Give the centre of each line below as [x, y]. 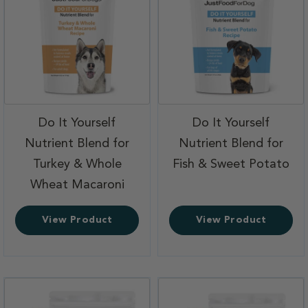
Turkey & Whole [77, 164]
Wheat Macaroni [77, 185]
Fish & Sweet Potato [231, 164]
